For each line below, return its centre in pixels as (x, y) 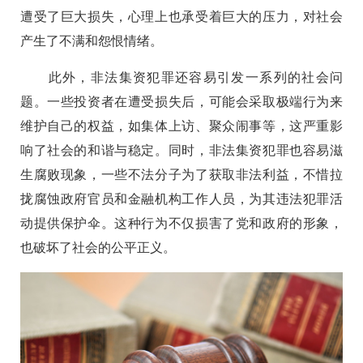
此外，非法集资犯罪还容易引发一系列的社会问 (181, 77)
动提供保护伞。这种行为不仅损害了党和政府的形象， (181, 223)
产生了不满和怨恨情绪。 (92, 41)
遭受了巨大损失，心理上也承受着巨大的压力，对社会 (181, 16)
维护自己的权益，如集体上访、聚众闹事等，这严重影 (181, 126)
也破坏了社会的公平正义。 (98, 247)
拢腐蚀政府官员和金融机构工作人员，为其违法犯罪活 (181, 199)
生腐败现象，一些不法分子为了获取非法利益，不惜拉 (181, 174)
